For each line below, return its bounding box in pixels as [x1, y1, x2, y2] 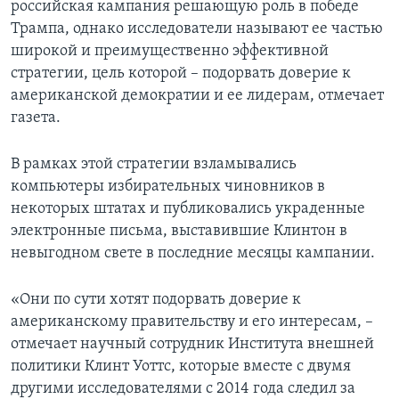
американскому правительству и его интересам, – [11, 313, 373, 331]
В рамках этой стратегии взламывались [11, 156, 297, 174]
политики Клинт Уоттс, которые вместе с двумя [11, 358, 351, 376]
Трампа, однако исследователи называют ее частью [11, 20, 383, 38]
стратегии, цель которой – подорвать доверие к [11, 65, 351, 83]
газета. [11, 110, 61, 127]
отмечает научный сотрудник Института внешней [11, 336, 374, 354]
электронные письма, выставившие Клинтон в [11, 223, 347, 240]
